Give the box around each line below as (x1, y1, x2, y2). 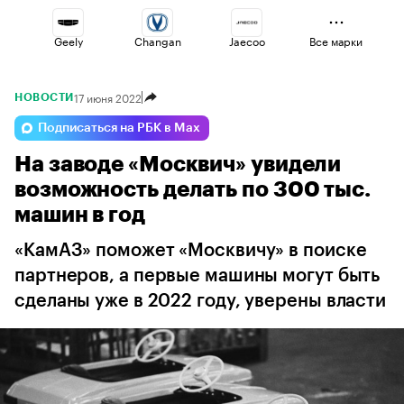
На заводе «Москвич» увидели (14, 153, 342, 175)
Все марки (309, 32, 363, 49)
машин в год (14, 204, 145, 225)
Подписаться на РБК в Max (38, 122, 200, 134)
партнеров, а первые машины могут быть (14, 267, 381, 285)
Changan (133, 32, 181, 49)
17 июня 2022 (73, 88, 142, 106)
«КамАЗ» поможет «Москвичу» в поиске (14, 242, 367, 260)
